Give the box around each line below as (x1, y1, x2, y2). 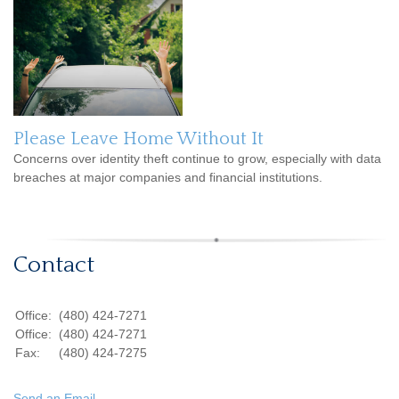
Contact (13, 252, 94, 279)
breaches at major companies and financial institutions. (13, 170, 322, 185)
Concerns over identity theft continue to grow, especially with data (13, 151, 381, 167)
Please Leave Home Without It (13, 129, 264, 150)
